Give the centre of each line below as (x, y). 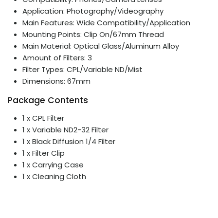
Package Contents (48, 100)
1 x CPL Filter (43, 118)
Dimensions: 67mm (56, 81)
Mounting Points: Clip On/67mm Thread (93, 34)
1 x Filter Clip (44, 153)
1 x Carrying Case (53, 164)
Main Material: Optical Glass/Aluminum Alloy (101, 46)
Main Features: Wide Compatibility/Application (106, 22)
